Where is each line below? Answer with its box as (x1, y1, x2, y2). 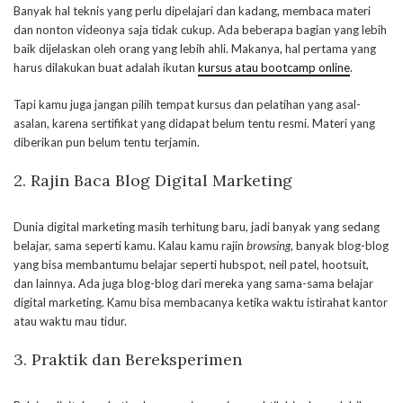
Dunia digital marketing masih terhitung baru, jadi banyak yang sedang (13, 219, 380, 235)
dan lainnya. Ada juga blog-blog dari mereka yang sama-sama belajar (13, 276, 373, 291)
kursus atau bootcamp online (198, 60, 350, 76)
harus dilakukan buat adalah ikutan (13, 60, 198, 76)
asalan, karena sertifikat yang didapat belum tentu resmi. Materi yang (13, 116, 375, 131)
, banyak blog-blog (291, 238, 389, 254)
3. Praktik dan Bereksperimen (13, 349, 242, 371)
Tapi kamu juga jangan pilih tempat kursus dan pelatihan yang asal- (13, 97, 361, 112)
